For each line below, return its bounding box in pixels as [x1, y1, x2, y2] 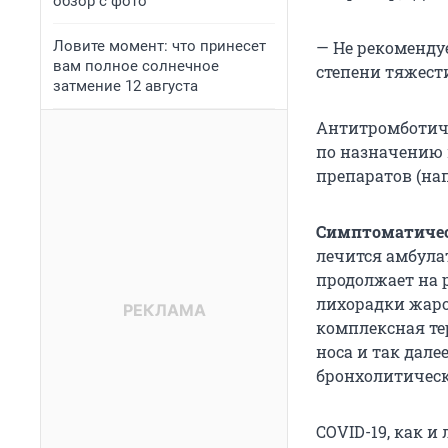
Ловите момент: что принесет [53, 37, 266, 55]
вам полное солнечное [53, 57, 219, 75]
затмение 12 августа [53, 77, 198, 95]
